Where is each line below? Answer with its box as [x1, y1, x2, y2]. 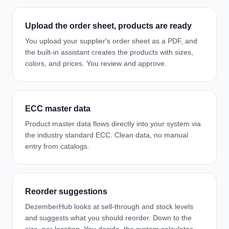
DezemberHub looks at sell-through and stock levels [25, 202, 193, 211]
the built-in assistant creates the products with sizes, [25, 48, 193, 56]
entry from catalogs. [25, 142, 89, 150]
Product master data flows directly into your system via [25, 120, 201, 128]
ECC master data [25, 104, 90, 113]
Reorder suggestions [25, 187, 107, 196]
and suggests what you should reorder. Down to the [25, 214, 192, 222]
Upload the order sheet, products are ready [25, 21, 192, 30]
